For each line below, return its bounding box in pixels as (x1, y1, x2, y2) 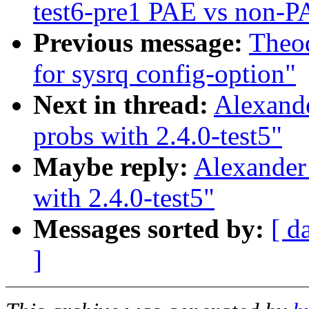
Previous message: (33, 28, 243, 58)
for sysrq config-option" (33, 59, 296, 89)
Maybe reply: (33, 152, 188, 182)
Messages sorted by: (33, 214, 264, 244)
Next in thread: (33, 90, 208, 120)
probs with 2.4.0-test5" (33, 121, 282, 151)
